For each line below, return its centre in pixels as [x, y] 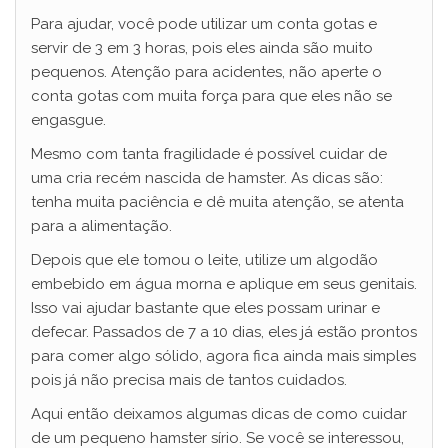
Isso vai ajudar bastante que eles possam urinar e [205, 308]
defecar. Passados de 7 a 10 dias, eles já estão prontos [224, 332]
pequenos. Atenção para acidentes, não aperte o [206, 72]
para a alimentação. [101, 226]
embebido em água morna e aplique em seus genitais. [224, 284]
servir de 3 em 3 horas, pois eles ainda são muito [202, 48]
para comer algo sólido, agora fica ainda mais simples [223, 356]
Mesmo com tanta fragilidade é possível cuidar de [209, 154]
